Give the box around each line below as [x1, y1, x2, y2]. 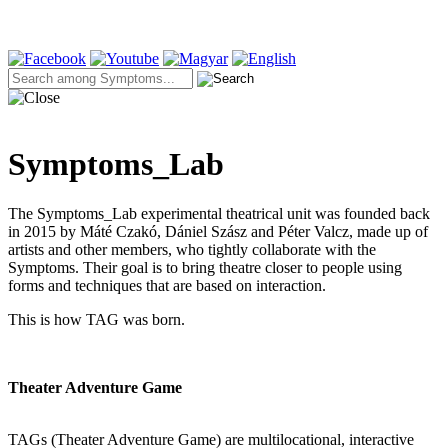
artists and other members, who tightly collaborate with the [8, 240, 376, 258]
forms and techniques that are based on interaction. [8, 276, 326, 294]
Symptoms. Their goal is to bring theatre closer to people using [8, 258, 402, 276]
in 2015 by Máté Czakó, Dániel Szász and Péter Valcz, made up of [8, 222, 428, 240]
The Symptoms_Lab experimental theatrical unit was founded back [8, 204, 430, 222]
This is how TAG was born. [8, 310, 185, 328]
